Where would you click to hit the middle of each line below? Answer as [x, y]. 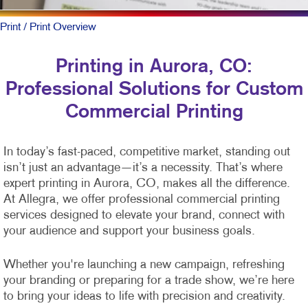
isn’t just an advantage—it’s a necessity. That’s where [143, 168]
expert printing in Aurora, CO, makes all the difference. [147, 184]
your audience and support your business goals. [131, 231]
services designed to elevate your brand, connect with [144, 215]
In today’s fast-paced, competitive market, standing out [147, 152]
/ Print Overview [58, 27]
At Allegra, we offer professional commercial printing [142, 199]
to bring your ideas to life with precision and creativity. [144, 296]
